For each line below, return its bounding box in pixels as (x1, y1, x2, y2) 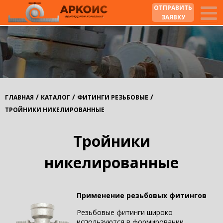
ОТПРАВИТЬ (154, 3, 192, 12)
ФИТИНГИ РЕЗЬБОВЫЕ (77, 93, 148, 102)
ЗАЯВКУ (161, 13, 185, 21)
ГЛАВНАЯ (5, 93, 34, 102)
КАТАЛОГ (41, 93, 70, 102)
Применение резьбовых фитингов (76, 191, 207, 200)
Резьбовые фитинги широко (76, 208, 173, 217)
